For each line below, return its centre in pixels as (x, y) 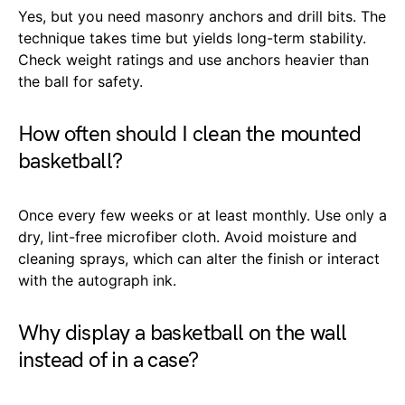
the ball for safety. (80, 81)
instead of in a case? (108, 360)
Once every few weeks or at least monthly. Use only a (202, 215)
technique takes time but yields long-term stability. (192, 38)
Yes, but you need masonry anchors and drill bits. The (202, 16)
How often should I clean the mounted (190, 134)
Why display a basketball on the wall (183, 333)
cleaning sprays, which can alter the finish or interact (199, 258)
